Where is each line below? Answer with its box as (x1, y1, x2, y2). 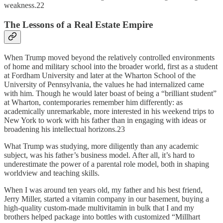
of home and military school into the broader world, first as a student (4, 62, 218, 71)
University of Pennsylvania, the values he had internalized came (4, 80, 204, 89)
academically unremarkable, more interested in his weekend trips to (4, 107, 214, 115)
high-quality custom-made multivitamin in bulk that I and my (4, 203, 194, 212)
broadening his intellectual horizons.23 (4, 124, 125, 133)
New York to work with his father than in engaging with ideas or (4, 115, 206, 124)
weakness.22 (4, 1, 44, 10)
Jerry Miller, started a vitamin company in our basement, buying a (4, 194, 209, 203)
